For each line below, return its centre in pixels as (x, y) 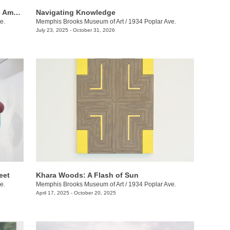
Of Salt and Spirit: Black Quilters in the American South (17, 13)
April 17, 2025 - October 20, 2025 (76, 193)
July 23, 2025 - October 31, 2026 (75, 30)
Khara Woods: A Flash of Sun (87, 175)
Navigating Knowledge (75, 13)
